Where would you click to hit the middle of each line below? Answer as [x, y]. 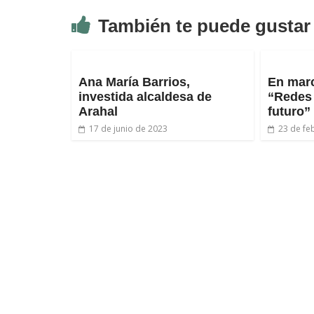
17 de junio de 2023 [128, 129]
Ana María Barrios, [134, 82]
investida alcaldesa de [145, 97]
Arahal [98, 111]
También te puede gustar [204, 26]
